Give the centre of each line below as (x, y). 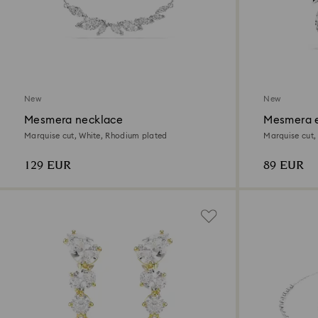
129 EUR (48, 166)
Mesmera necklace (73, 121)
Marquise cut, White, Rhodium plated (96, 136)
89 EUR (284, 166)
